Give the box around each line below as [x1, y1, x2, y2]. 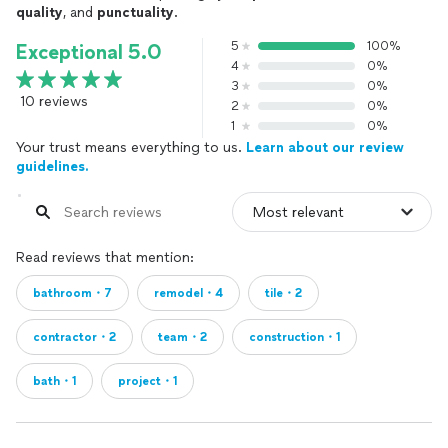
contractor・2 [33, 330, 116, 344]
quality [16, 4, 63, 21]
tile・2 [265, 286, 302, 300]
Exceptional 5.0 [16, 40, 162, 64]
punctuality [97, 4, 174, 21]
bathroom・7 [33, 286, 112, 300]
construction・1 [249, 330, 340, 344]
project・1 [118, 374, 177, 388]
